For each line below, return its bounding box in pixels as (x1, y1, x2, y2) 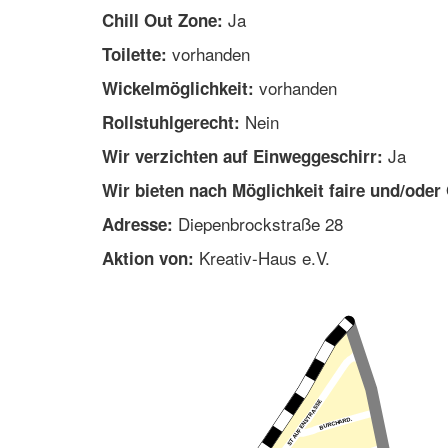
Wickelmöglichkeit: (102, 76, 254, 101)
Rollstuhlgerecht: (102, 110, 240, 135)
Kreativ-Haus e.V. (194, 245, 330, 271)
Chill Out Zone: (102, 8, 223, 33)
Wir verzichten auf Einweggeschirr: (102, 144, 383, 169)
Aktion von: (102, 246, 194, 271)
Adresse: (102, 212, 173, 237)
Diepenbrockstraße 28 (173, 211, 343, 237)
